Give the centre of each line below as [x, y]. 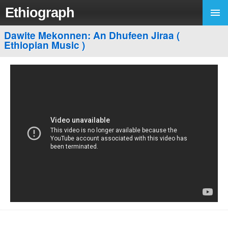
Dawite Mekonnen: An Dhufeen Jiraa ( [92, 35]
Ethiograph [40, 12]
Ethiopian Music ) [45, 45]
